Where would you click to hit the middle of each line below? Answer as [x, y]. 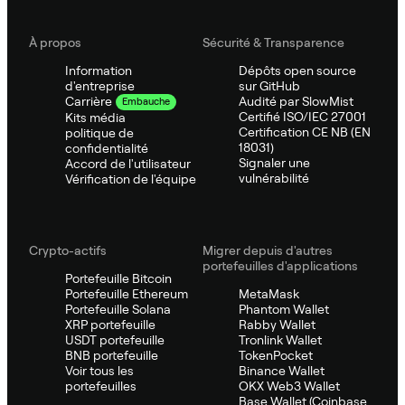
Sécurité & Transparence [273, 42]
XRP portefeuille [110, 324]
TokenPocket [276, 355]
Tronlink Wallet [280, 339]
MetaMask [269, 293]
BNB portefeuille [112, 355]
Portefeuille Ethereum [127, 293]
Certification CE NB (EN [305, 132]
